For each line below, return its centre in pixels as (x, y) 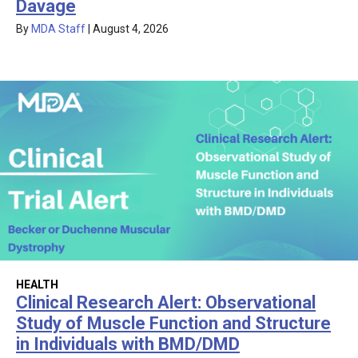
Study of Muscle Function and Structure (173, 323)
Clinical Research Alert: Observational (166, 302)
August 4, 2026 (131, 28)
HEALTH (37, 284)
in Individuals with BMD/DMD (128, 344)
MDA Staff (58, 28)
